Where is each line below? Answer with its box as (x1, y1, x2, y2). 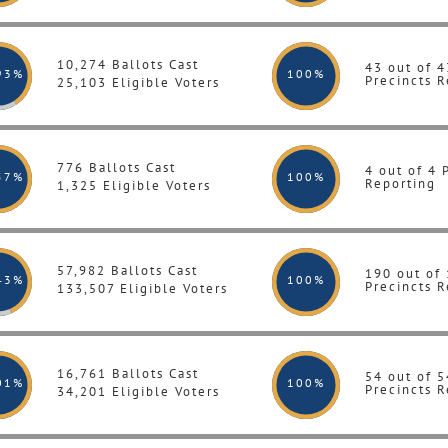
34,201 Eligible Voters (57, 383, 220, 400)
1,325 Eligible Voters (57, 177, 211, 194)
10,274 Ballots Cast (57, 56, 199, 73)
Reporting (365, 174, 436, 192)
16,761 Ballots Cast (57, 365, 199, 382)
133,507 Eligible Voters (57, 280, 228, 297)
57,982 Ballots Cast (57, 262, 198, 279)
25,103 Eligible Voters (57, 74, 220, 91)
